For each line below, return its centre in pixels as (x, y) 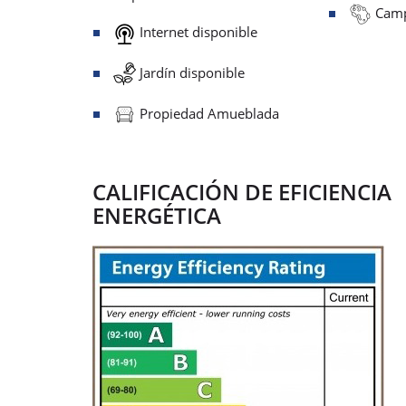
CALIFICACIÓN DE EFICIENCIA (242, 191)
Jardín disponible (190, 72)
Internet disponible (197, 31)
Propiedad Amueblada (208, 113)
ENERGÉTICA (157, 215)
